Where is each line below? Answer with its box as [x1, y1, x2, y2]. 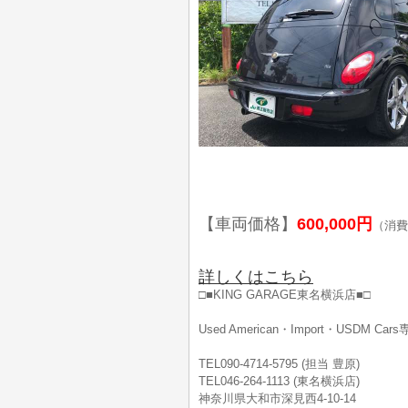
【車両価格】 [199, 215, 297, 233]
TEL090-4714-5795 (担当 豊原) [199, 357, 360, 371]
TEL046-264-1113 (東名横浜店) [199, 374, 360, 388]
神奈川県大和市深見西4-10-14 [199, 392, 356, 405]
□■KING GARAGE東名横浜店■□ [199, 288, 371, 301]
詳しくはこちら [199, 268, 313, 286]
